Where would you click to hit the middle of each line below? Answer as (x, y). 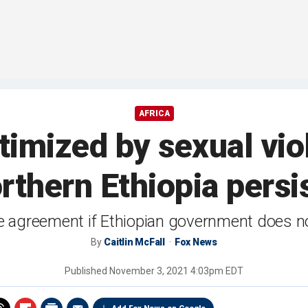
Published (87, 271)
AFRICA (154, 114)
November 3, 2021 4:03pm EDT (176, 271)
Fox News (196, 242)
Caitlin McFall (134, 242)
